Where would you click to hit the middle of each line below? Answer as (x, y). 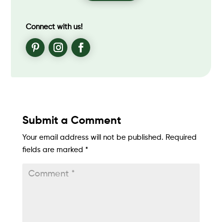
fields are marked (54, 150)
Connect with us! (55, 27)
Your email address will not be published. (93, 137)
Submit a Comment (71, 121)
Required (181, 137)
